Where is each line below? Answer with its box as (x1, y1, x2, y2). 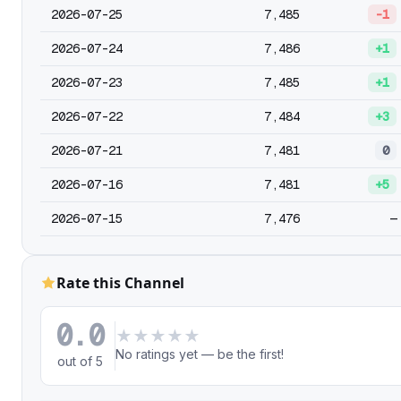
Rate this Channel (56, 273, 184, 293)
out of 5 (56, 354, 103, 369)
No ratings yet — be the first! (115, 346, 285, 362)
